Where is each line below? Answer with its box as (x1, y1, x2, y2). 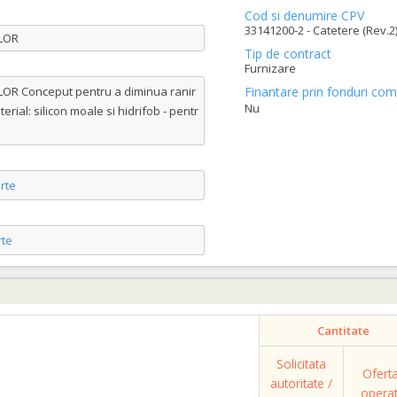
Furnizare (244, 60, 296, 76)
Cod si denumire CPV (244, 7, 364, 24)
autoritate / (270, 375, 332, 392)
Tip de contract (244, 45, 331, 62)
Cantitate (317, 323, 370, 339)
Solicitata (276, 355, 326, 372)
